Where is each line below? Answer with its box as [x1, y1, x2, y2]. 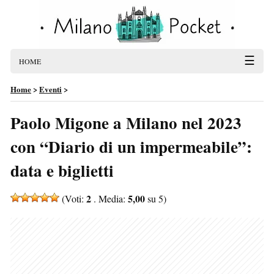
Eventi [39, 83, 62, 95]
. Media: [91, 192, 128, 205]
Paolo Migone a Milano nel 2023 [10, 111, 242, 135]
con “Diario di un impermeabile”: [10, 135, 252, 158]
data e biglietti [10, 158, 114, 182]
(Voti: [59, 192, 86, 205]
